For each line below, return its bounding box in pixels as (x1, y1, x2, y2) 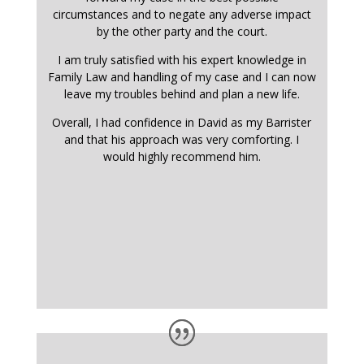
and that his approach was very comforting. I (64, 131, 300, 147)
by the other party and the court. (96, 23, 267, 39)
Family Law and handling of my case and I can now (47, 68, 316, 84)
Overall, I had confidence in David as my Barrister (52, 114, 312, 130)
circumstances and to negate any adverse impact (52, 6, 311, 22)
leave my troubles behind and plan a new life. (63, 85, 300, 102)
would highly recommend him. (102, 148, 261, 164)
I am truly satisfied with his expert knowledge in (57, 51, 306, 67)
